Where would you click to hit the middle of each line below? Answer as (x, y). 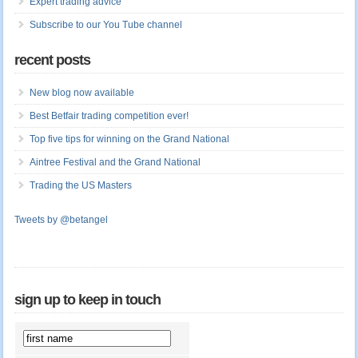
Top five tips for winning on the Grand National (129, 139)
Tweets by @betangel (61, 220)
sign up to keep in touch (87, 300)
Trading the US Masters (80, 186)
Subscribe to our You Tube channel (105, 25)
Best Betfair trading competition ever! (109, 116)
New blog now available (82, 93)
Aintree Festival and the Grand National (115, 163)
